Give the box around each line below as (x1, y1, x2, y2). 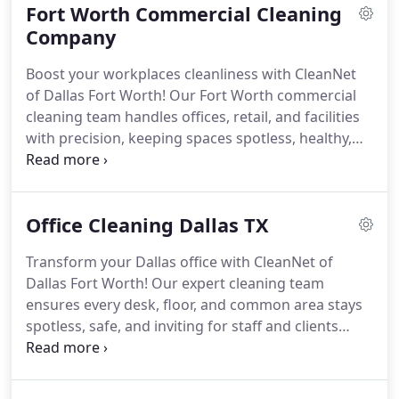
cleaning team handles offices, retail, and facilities (26, 107, 360, 126)
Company (26, 24, 116, 50)
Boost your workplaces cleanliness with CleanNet (26, 64, 356, 84)
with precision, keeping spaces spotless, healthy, (26, 128, 352, 148)
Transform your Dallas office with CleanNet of (26, 252, 333, 272)
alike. (26, 338, 61, 357)
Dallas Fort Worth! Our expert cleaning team (26, 273, 324, 293)
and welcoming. (26, 150, 133, 169)
